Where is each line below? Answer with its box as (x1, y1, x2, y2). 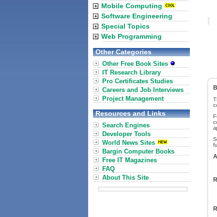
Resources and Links (95, 109, 166, 117)
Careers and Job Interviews (102, 86, 184, 93)
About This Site (102, 174, 149, 181)
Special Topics (101, 22, 150, 30)
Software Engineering (101, 12, 172, 20)
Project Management (102, 95, 164, 102)
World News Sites (102, 139, 155, 146)
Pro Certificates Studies (102, 77, 173, 85)
